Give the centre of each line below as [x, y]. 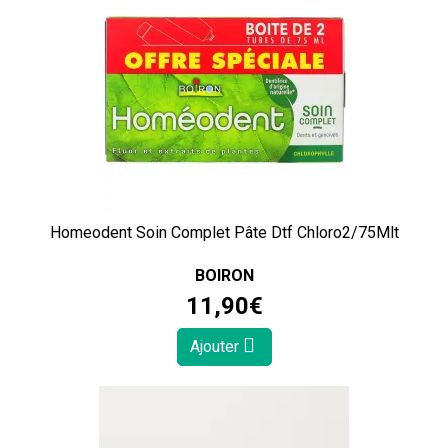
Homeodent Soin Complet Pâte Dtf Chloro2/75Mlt [224, 233]
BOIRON [224, 276]
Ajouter [216, 347]
